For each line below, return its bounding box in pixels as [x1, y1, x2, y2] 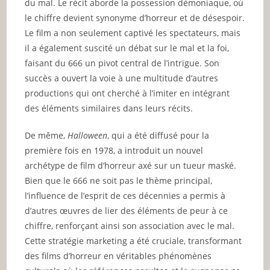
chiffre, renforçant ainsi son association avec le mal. [25, 220, 235, 232]
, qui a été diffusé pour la [107, 130, 210, 142]
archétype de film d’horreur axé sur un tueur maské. [25, 160, 237, 172]
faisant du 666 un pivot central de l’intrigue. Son [25, 57, 220, 69]
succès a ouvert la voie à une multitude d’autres [25, 72, 219, 84]
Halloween [67, 130, 108, 142]
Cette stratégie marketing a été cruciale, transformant [25, 235, 242, 247]
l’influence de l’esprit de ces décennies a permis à [25, 190, 226, 202]
